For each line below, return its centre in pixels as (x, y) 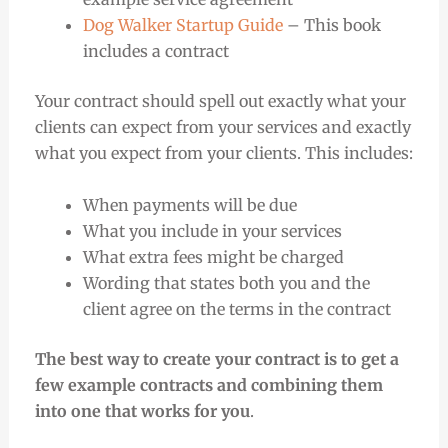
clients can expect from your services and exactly (222, 127)
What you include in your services (212, 230)
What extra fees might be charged (215, 256)
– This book (331, 25)
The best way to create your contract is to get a (216, 358)
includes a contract (155, 51)
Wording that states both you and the (226, 282)
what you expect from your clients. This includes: (223, 153)
